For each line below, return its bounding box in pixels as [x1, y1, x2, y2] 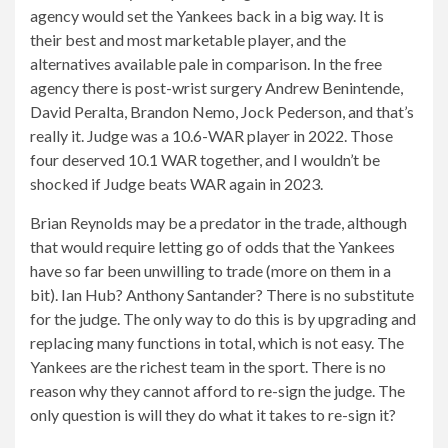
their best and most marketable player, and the [30, 29, 346, 49]
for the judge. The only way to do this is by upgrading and [30, 308, 416, 328]
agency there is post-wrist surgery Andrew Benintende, [30, 77, 403, 97]
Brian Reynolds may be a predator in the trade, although [30, 212, 407, 232]
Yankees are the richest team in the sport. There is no [30, 356, 386, 376]
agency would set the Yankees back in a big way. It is [30, 5, 384, 25]
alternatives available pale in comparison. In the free [30, 53, 382, 73]
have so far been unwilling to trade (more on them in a [30, 260, 391, 280]
